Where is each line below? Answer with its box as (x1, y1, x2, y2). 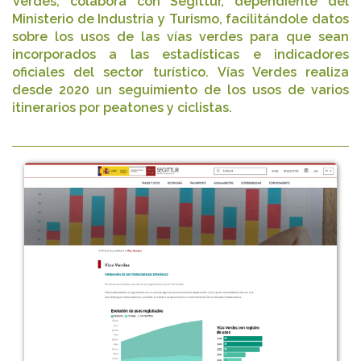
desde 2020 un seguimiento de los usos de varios (12, 82, 349, 98)
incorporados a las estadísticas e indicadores (12, 47, 349, 62)
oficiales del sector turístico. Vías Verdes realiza (12, 64, 349, 80)
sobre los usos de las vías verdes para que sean (12, 29, 349, 44)
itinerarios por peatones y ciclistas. (12, 100, 232, 115)
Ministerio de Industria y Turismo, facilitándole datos (12, 11, 349, 27)
